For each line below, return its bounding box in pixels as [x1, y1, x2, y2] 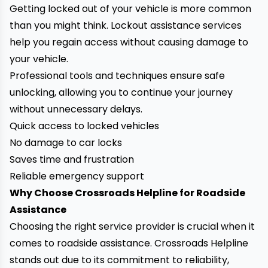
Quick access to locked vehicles [10, 119, 159, 133]
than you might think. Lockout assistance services [10, 19, 242, 32]
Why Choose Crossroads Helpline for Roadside [10, 186, 245, 200]
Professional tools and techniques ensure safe [10, 69, 225, 83]
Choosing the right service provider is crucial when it [10, 220, 255, 233]
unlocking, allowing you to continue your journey [10, 86, 233, 99]
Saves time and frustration [10, 153, 134, 166]
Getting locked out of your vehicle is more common [10, 2, 251, 16]
